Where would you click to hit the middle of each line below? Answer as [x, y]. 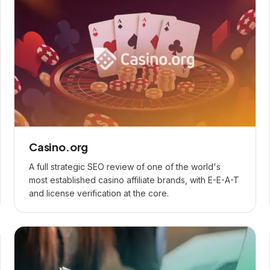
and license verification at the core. [99, 193]
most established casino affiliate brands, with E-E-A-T [134, 180]
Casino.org [59, 147]
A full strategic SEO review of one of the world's [125, 167]
